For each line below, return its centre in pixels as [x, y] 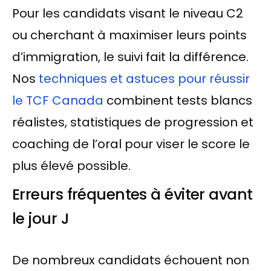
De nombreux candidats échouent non [131, 260]
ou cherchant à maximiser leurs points [129, 35]
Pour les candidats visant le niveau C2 [128, 13]
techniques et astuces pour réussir [144, 78]
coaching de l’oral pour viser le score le [131, 144]
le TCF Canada [58, 100]
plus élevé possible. [71, 165]
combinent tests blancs [178, 100]
